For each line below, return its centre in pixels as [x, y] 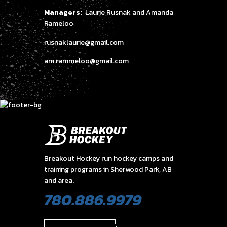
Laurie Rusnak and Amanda [128, 12]
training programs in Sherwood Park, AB [108, 169]
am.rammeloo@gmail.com [86, 61]
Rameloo [59, 24]
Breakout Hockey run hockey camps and [109, 158]
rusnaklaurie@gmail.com [84, 42]
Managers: [63, 12]
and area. [59, 181]
